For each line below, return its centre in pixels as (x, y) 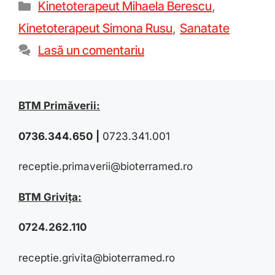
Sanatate (205, 29)
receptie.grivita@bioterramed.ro (97, 258)
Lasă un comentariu (91, 51)
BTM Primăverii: (59, 106)
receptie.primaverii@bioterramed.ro (106, 167)
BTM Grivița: (50, 197)
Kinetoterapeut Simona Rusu (95, 29)
